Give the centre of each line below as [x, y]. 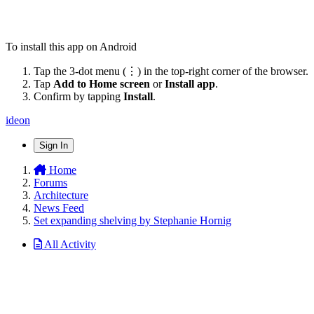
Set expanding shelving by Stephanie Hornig [132, 220]
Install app [190, 83]
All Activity [70, 244]
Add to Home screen [102, 83]
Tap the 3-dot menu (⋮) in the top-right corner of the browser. [171, 71]
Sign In [54, 145]
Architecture [61, 195]
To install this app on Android [71, 46]
